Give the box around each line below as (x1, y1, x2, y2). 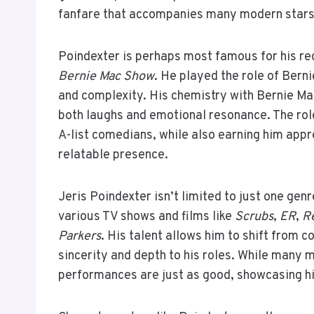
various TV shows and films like (58, 208, 235, 225)
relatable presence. (58, 146, 168, 163)
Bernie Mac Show (58, 68, 154, 85)
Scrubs (235, 208, 273, 225)
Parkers (58, 228, 101, 245)
